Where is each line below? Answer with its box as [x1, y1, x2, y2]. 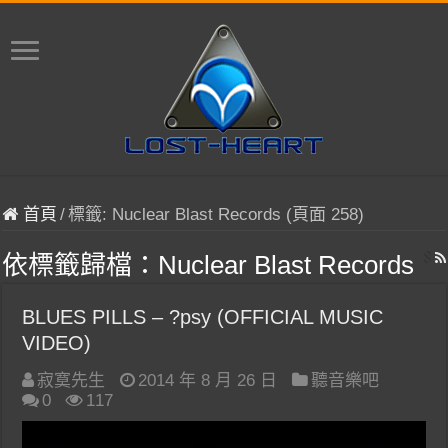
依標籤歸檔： [2, 250, 159, 280]
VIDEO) [22, 332, 92, 354]
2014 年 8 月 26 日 [138, 371, 278, 390]
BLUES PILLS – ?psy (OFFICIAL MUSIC [22, 306, 384, 328]
